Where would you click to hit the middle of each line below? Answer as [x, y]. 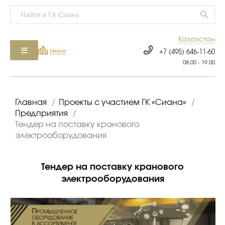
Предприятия [41, 114]
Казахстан [197, 40]
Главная [31, 102]
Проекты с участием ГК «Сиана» [123, 102]
